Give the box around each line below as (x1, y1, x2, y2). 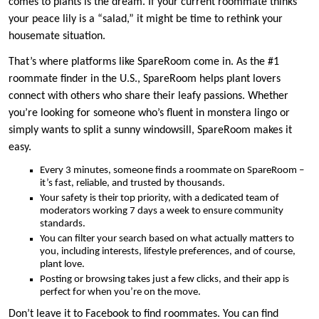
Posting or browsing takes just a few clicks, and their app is (40, 273, 289, 285)
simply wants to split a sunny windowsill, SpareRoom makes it (9, 124, 292, 136)
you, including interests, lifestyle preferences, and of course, (40, 246, 296, 257)
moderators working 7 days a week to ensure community (40, 205, 283, 216)
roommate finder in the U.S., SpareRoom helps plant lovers (9, 73, 281, 85)
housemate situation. (9, 30, 105, 42)
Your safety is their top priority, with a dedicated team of (40, 192, 279, 204)
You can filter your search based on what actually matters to (40, 233, 294, 244)
